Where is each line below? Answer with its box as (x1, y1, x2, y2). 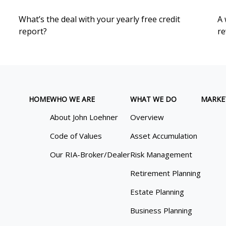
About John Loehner (50, 112, 119, 123)
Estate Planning (130, 187, 185, 197)
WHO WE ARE (50, 94, 95, 104)
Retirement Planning (130, 168, 201, 179)
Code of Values (50, 131, 102, 141)
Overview (130, 112, 164, 123)
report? (19, 26, 47, 37)
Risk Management (130, 149, 193, 160)
